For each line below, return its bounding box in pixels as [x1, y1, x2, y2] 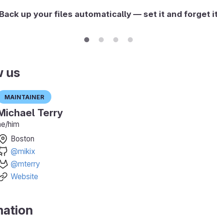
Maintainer [4, 91, 44, 101]
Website [11, 171, 38, 181]
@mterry [11, 159, 40, 169]
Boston [11, 134, 34, 143]
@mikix [11, 146, 35, 156]
